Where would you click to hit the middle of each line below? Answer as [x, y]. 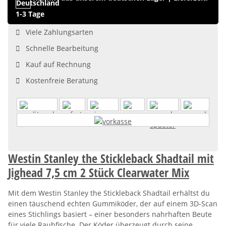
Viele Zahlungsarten [56, 32]
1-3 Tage [30, 14]
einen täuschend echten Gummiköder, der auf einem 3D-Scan [113, 203]
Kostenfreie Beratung [59, 81]
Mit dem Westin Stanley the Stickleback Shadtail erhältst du [109, 193]
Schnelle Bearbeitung [59, 48]
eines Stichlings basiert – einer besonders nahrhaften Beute [110, 214]
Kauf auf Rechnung [55, 65]
